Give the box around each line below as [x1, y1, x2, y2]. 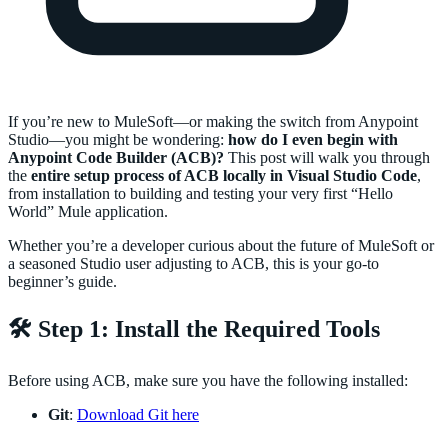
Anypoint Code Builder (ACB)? [8, 148, 224, 166]
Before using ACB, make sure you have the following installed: [8, 371, 408, 389]
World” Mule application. [8, 202, 168, 220]
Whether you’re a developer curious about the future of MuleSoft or [8, 236, 434, 254]
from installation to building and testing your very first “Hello [8, 184, 393, 202]
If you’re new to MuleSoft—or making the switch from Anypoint [8, 112, 418, 130]
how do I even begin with [228, 130, 398, 148]
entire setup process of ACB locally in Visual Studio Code [31, 166, 417, 184]
